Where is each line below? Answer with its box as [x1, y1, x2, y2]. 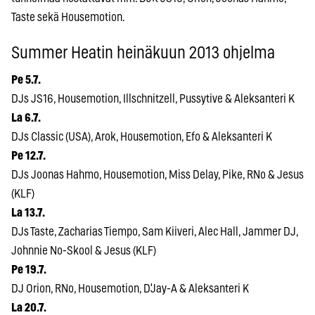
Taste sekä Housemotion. [11, 11, 125, 23]
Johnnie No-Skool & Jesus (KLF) [11, 244, 156, 257]
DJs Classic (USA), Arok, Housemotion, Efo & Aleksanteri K [11, 130, 272, 143]
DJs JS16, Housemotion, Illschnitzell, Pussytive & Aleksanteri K [11, 92, 295, 105]
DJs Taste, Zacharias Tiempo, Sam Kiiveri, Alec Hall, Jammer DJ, [11, 225, 298, 238]
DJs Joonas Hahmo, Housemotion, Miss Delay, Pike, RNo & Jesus [11, 168, 304, 181]
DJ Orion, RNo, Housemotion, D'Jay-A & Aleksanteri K [11, 282, 249, 295]
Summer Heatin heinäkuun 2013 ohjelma [11, 44, 275, 62]
